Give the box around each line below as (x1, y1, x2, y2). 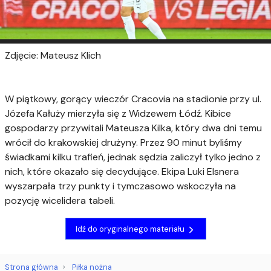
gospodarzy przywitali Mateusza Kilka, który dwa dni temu (5, 122, 262, 135)
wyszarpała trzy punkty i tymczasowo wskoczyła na (5, 180, 236, 193)
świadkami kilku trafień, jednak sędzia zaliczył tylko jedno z (5, 151, 261, 164)
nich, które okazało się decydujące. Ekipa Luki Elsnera (5, 165, 239, 178)
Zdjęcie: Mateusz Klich (5, 49, 101, 62)
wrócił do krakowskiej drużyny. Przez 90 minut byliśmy (5, 136, 242, 149)
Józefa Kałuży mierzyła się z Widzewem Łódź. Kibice (5, 107, 231, 120)
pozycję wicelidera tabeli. (5, 194, 115, 207)
